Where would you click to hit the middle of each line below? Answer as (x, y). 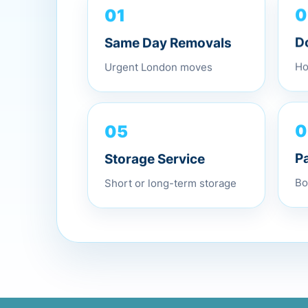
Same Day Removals (168, 43)
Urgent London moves (158, 67)
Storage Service (155, 162)
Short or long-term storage (170, 186)
